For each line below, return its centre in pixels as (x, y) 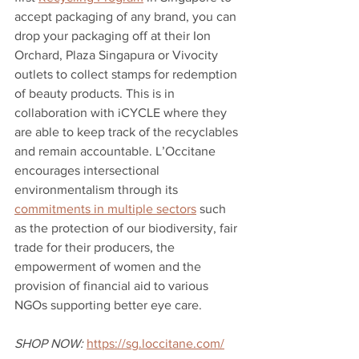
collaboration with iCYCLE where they (122, 112)
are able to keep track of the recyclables (128, 131)
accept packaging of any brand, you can (127, 16)
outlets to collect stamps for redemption (127, 74)
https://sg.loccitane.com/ (155, 343)
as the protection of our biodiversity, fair (127, 228)
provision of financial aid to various (113, 285)
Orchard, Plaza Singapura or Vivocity (118, 54)
